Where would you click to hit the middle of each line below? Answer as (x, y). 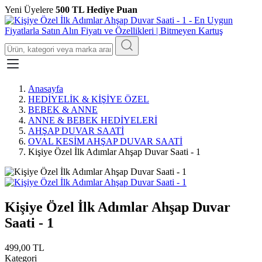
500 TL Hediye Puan (96, 10)
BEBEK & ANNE (63, 110)
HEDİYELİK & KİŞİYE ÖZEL (89, 99)
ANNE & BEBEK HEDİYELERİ (93, 120)
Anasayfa (46, 89)
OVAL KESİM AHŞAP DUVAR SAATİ (105, 141)
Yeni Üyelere (30, 10)
